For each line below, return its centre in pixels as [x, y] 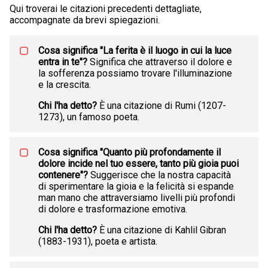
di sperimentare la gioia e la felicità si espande [136, 187]
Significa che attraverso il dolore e [160, 62]
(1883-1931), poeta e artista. [98, 242]
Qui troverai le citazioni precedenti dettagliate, [106, 9]
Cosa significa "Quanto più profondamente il [130, 153]
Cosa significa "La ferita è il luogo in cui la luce [135, 51]
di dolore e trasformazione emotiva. [113, 209]
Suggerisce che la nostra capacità [159, 175]
